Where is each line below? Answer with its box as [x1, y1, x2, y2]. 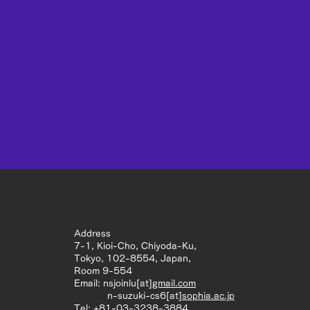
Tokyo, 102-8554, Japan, [74, 254, 191, 263]
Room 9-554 [74, 266, 132, 275]
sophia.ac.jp [182, 291, 235, 300]
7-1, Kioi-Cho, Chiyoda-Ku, [74, 241, 197, 250]
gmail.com [152, 279, 196, 288]
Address [74, 229, 111, 238]
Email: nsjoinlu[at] [74, 279, 152, 288]
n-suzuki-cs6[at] [74, 291, 182, 300]
